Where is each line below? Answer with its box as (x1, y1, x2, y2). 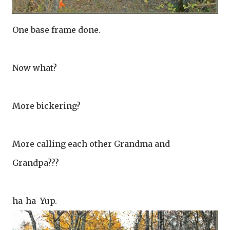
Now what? (12, 63, 59, 73)
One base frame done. (12, 25, 101, 35)
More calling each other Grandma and (12, 139, 170, 149)
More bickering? (12, 101, 83, 111)
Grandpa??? (12, 158, 61, 168)
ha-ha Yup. (12, 196, 57, 206)
